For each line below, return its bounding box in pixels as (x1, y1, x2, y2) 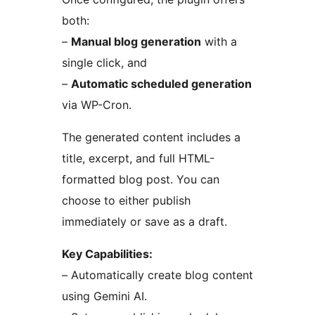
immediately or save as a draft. (62, 214, 227, 229)
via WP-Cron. (62, 97, 131, 112)
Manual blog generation (71, 34, 201, 49)
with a (201, 34, 237, 49)
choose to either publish (62, 193, 191, 207)
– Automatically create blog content (62, 267, 253, 282)
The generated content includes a (62, 129, 240, 144)
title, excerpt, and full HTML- (62, 150, 214, 165)
